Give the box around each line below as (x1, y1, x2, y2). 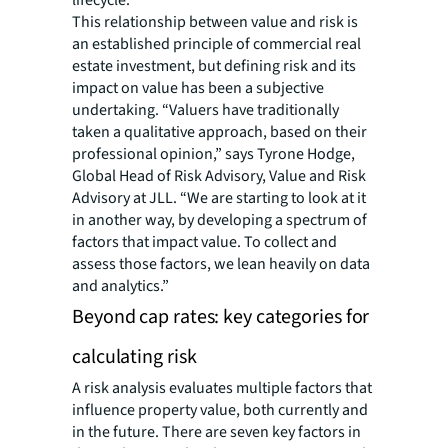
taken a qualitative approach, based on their (72, 121, 367, 143)
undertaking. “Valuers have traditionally (72, 99, 339, 121)
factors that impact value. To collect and (72, 231, 337, 253)
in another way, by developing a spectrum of (72, 209, 367, 231)
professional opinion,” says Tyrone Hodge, (72, 143, 355, 165)
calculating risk (72, 343, 197, 371)
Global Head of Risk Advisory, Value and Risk (72, 165, 366, 187)
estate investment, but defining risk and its (72, 55, 356, 77)
